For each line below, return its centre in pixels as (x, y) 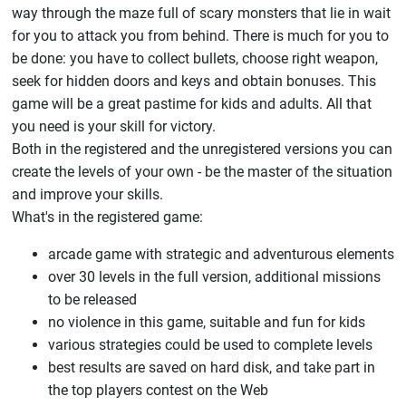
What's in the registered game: (107, 217)
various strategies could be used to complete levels (210, 345)
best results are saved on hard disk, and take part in (211, 367)
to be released (92, 300)
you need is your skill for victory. (113, 126)
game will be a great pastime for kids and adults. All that (191, 104)
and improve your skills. (87, 194)
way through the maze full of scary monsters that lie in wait (201, 13)
